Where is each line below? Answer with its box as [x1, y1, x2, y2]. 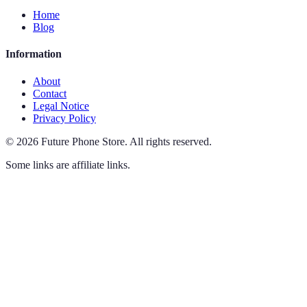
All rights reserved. [130, 135, 212, 147]
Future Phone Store [41, 135, 125, 147]
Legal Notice [33, 99, 89, 112]
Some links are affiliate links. [5, 158, 130, 171]
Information [5, 48, 62, 60]
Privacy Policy [33, 112, 96, 124]
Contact [33, 87, 66, 99]
